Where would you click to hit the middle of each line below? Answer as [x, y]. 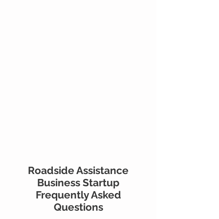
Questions [78, 207]
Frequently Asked [78, 195]
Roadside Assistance [78, 170]
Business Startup [78, 182]
